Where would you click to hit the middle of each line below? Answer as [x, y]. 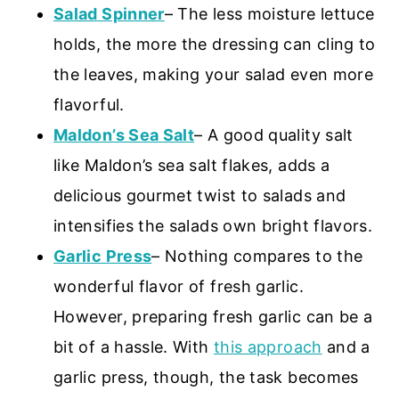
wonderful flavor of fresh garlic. [179, 286]
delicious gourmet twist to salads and [200, 195]
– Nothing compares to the [257, 256]
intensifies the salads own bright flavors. [213, 225]
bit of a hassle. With [134, 346]
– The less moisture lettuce [269, 13]
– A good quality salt [274, 134]
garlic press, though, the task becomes [206, 377]
